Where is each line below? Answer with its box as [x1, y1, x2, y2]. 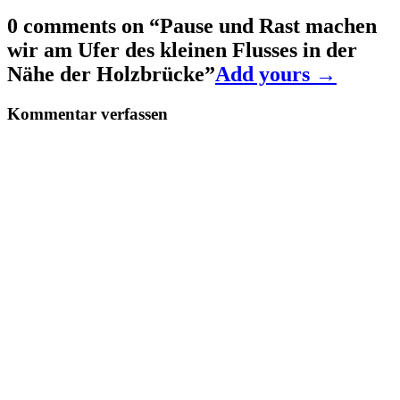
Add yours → [215, 62, 337, 86]
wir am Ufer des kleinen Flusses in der [7, 37, 357, 62]
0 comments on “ [7, 13, 160, 37]
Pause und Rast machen [160, 13, 377, 37]
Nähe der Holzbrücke [7, 62, 204, 86]
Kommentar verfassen [7, 104, 168, 123]
